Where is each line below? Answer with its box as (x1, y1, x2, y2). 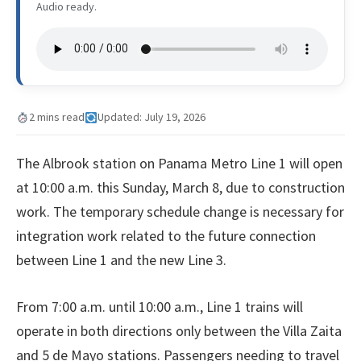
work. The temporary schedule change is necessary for (16, 202, 344, 222)
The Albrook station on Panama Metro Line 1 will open (16, 154, 342, 173)
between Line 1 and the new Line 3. (16, 251, 226, 270)
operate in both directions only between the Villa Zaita (16, 322, 342, 341)
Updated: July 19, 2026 (97, 110, 205, 125)
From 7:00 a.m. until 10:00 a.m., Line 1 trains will (16, 297, 303, 317)
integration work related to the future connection (16, 226, 316, 246)
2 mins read (28, 110, 85, 125)
